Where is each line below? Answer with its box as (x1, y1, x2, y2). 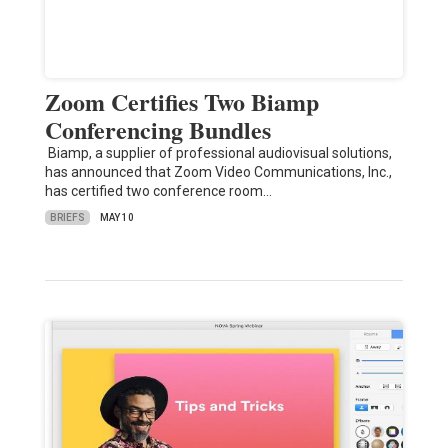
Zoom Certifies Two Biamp (44, 84, 319, 120)
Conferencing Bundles (44, 112, 271, 148)
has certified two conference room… (44, 183, 272, 200)
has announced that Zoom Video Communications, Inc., (44, 164, 392, 181)
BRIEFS (49, 211, 85, 223)
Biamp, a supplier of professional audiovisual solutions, (44, 145, 392, 162)
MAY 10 (99, 212, 134, 224)
